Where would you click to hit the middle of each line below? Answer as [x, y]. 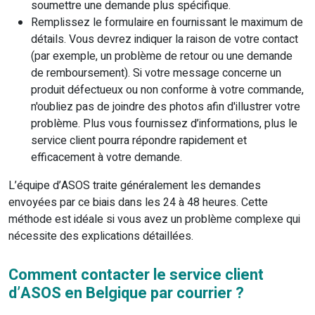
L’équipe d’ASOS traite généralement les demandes [135, 186]
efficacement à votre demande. [107, 158]
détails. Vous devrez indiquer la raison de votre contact [165, 40]
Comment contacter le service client [136, 275]
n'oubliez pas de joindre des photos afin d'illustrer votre [166, 107]
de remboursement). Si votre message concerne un [156, 73]
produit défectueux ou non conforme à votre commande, [167, 90]
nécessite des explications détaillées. [101, 237]
